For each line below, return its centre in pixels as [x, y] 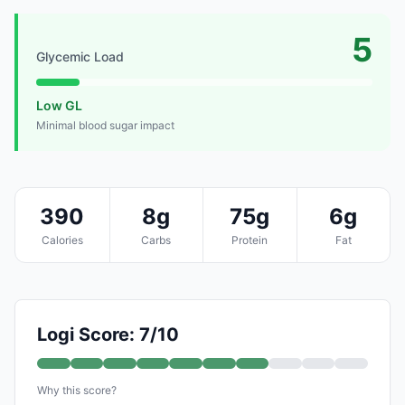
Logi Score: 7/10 [108, 334]
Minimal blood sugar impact [105, 125]
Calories [62, 240]
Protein [250, 240]
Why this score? [77, 390]
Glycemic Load [80, 56]
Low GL [59, 105]
